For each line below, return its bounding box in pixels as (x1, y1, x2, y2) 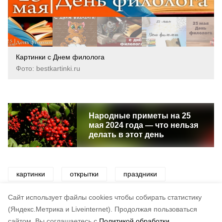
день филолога (87, 192, 137, 200)
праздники (123, 170, 157, 178)
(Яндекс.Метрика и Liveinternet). (8, 205, 112, 213)
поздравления (16, 192, 62, 200)
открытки (70, 170, 99, 178)
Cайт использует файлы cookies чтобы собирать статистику (8, 193, 202, 201)
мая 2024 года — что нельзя (88, 121, 198, 129)
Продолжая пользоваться (114, 205, 197, 213)
